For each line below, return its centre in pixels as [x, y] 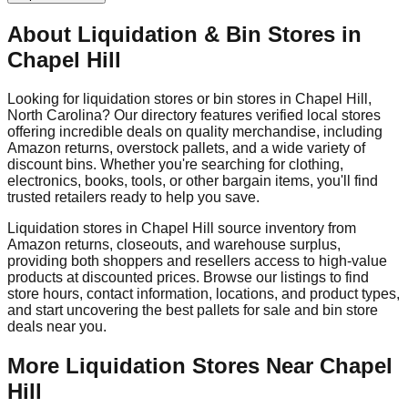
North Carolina [55, 115]
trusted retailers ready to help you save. [133, 197]
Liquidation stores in [74, 228]
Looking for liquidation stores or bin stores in [151, 98]
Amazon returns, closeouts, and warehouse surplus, [174, 244]
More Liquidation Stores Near [163, 365]
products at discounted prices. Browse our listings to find [188, 277]
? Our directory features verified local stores [241, 115]
